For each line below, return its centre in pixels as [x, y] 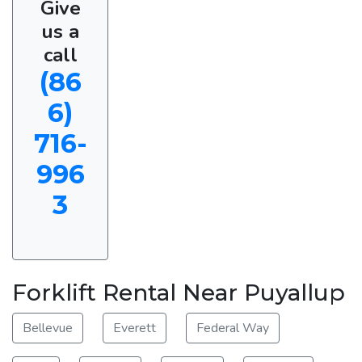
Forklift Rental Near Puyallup [179, 292]
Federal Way [233, 328]
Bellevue [48, 328]
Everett [135, 328]
